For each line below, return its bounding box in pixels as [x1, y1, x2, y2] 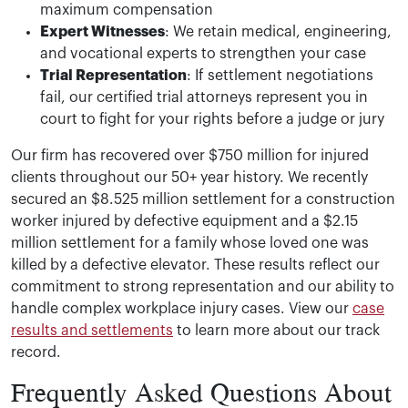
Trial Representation [40, 67, 187, 83]
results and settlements [11, 322, 173, 338]
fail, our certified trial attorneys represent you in [40, 89, 368, 105]
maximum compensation [40, 2, 213, 17]
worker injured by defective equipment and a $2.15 [11, 213, 358, 229]
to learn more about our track [173, 322, 380, 338]
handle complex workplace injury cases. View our [11, 301, 352, 316]
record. [11, 344, 61, 360]
